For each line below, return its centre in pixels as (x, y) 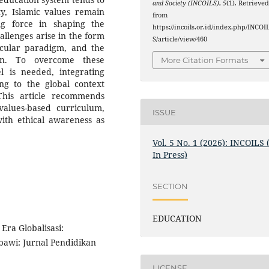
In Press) (170, 155)
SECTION (171, 186)
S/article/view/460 (180, 39)
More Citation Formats (205, 60)
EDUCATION (177, 219)
